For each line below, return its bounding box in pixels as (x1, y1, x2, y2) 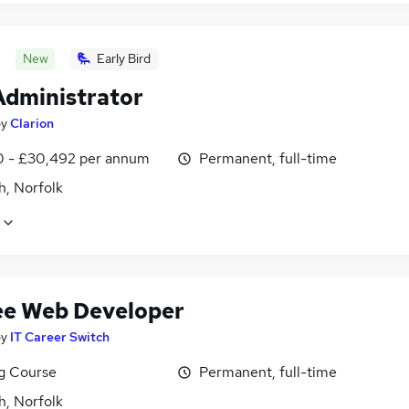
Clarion (10, 115, 54, 132)
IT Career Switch (10, 329, 110, 346)
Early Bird (97, 50, 151, 68)
